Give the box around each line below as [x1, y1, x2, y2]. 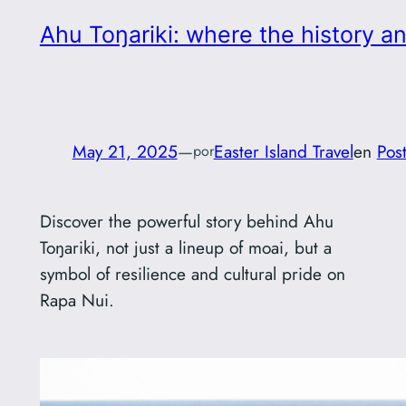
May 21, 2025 [72, 138, 178, 164]
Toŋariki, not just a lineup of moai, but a [39, 234, 332, 260]
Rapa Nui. [39, 286, 114, 313]
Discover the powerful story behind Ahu [39, 208, 333, 234]
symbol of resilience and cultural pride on [39, 260, 345, 286]
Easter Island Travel [213, 138, 353, 164]
